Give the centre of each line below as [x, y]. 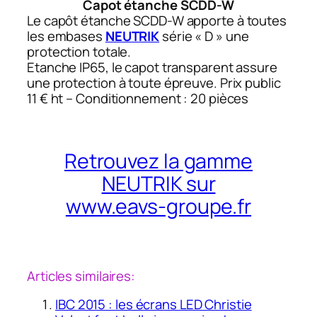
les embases [66, 36]
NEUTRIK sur [158, 184]
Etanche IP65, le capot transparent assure [152, 68]
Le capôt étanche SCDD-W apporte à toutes [157, 21]
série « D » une [204, 36]
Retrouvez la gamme [158, 161]
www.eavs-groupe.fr [158, 207]
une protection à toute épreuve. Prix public [154, 83]
